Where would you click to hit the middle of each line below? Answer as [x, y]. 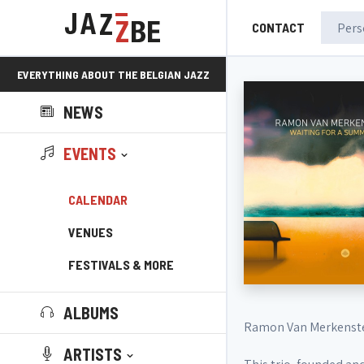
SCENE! [113, 109]
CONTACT [278, 27]
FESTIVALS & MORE [121, 264]
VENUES [91, 232]
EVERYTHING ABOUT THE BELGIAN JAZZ [113, 74]
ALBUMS [91, 313]
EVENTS [90, 154]
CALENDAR [98, 199]
